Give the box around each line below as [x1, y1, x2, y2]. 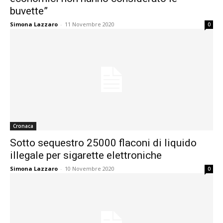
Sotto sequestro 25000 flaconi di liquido [10, 137, 197, 149]
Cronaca [13, 122, 33, 129]
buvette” [10, 5, 48, 17]
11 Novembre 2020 [65, 20, 114, 28]
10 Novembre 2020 [65, 165, 114, 172]
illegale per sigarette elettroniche [10, 149, 162, 161]
